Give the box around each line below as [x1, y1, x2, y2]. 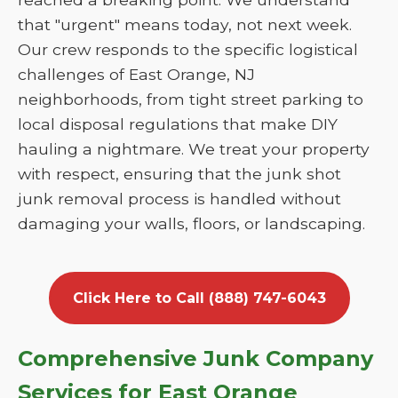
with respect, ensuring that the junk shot [18, 164, 341, 183]
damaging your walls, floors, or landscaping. [18, 214, 365, 233]
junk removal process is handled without [18, 189, 341, 208]
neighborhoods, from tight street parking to [18, 90, 363, 108]
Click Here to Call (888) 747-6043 [72, 290, 326, 306]
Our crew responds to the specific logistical [18, 40, 358, 59]
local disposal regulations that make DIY [18, 115, 338, 133]
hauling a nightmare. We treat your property [18, 139, 370, 158]
